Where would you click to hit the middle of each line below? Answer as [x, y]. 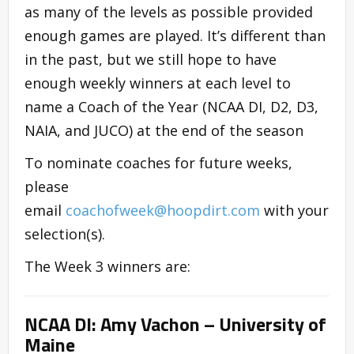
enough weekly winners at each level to [158, 83]
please [47, 187]
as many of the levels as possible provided [169, 12]
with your [296, 211]
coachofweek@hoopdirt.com [163, 211]
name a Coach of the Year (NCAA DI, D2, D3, [171, 107]
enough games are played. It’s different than [175, 36]
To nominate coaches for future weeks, [158, 163]
